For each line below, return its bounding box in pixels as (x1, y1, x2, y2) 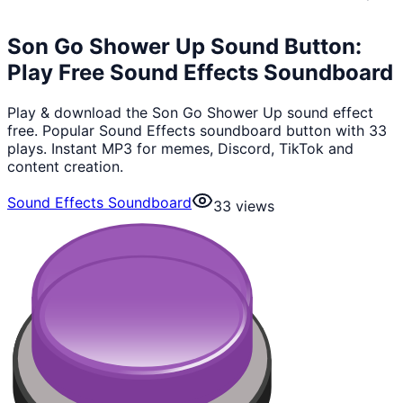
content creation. (7, 157, 123, 175)
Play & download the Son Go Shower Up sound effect (7, 103, 373, 121)
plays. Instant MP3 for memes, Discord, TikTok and (7, 139, 354, 157)
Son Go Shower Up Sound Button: (7, 32, 362, 59)
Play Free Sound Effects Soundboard (7, 58, 393, 85)
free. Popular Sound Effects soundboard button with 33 (7, 121, 387, 139)
